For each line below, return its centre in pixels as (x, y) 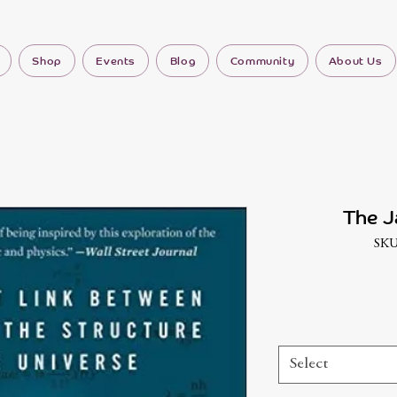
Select (309, 364)
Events (116, 61)
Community (262, 61)
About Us (355, 61)
